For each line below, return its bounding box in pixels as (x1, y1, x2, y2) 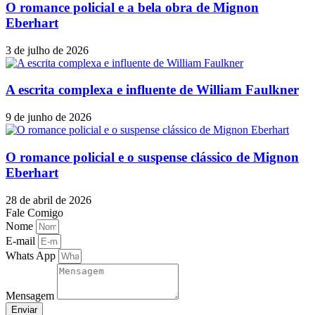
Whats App (6, 249, 58, 262)
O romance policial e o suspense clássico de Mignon (6, 149, 299, 165)
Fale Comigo (6, 206, 63, 219)
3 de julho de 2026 (6, 44, 89, 56)
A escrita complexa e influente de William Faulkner (6, 82, 299, 98)
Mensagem (6, 289, 57, 302)
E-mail (6, 234, 38, 247)
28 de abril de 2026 (6, 193, 91, 206)
